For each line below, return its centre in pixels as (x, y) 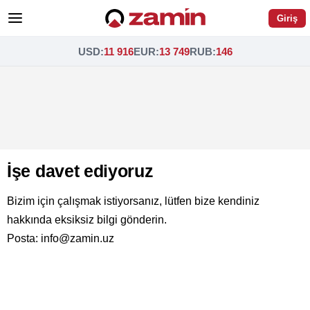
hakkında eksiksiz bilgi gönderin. (87, 220)
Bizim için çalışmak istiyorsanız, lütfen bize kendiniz (133, 201)
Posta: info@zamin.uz (61, 238)
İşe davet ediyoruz (80, 171)
